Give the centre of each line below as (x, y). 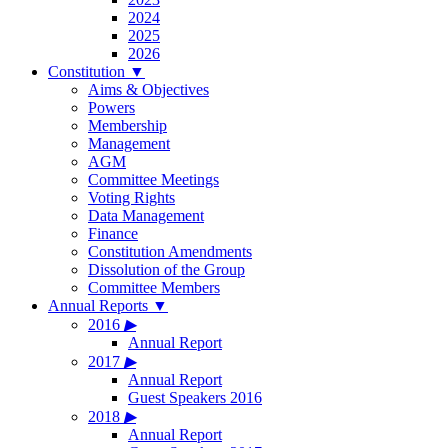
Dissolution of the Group (166, 269)
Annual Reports (100, 305)
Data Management (146, 215)
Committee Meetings (153, 179)
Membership (127, 125)
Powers (111, 107)
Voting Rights (131, 197)
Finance (113, 233)
